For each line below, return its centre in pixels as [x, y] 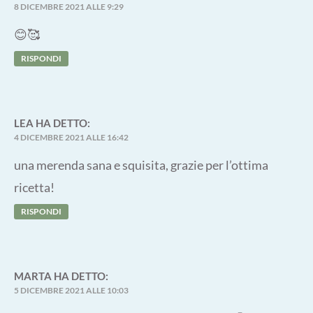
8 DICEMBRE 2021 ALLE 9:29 [69, 7]
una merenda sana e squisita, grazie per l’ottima [141, 165]
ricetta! [34, 188]
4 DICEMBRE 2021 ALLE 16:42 [71, 138]
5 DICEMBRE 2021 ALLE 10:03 [71, 291]
